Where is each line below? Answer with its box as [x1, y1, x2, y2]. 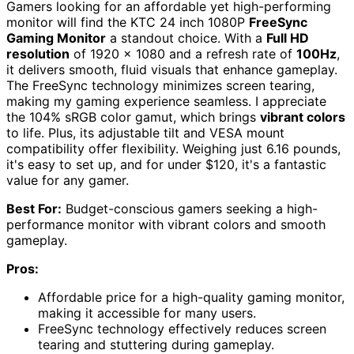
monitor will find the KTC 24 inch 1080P [6, 13, 249, 30]
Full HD [266, 29, 309, 46]
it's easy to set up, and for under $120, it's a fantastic [6, 156, 326, 172]
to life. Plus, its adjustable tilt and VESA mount [6, 124, 284, 141]
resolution [6, 45, 70, 62]
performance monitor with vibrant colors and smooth [6, 216, 326, 232]
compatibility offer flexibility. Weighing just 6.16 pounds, [6, 140, 341, 156]
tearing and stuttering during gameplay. [38, 336, 274, 352]
